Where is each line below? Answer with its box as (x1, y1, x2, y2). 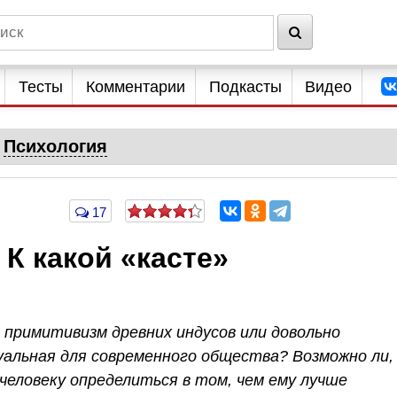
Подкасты (208, 78, 282, 96)
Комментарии (86, 78, 186, 96)
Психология (3, 136, 107, 156)
